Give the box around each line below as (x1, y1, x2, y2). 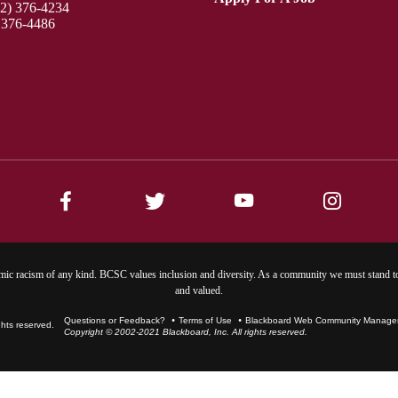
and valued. (175, 283, 223, 297)
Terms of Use (179, 314, 232, 325)
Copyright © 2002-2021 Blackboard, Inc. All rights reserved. (64, 326, 307, 337)
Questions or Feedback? (64, 314, 165, 325)
